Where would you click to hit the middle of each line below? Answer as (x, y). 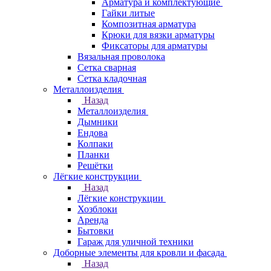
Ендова (93, 133)
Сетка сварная (107, 67)
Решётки (95, 165)
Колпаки (95, 144)
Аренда (93, 220)
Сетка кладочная (112, 78)
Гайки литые (128, 13)
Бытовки (96, 231)
